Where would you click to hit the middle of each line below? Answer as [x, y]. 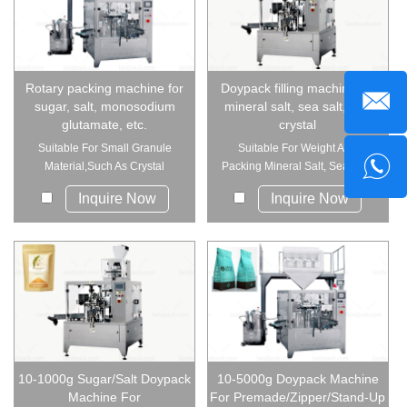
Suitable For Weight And [298, 148]
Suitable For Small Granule [104, 148]
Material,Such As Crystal [105, 166]
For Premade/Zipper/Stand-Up [298, 397]
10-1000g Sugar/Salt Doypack [105, 379]
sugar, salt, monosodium [104, 106]
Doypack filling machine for [298, 88]
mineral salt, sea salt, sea [298, 106]
